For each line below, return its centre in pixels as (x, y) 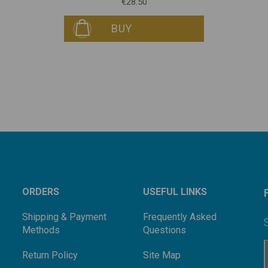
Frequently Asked (179, 217)
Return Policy (50, 255)
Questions (164, 230)
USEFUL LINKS (175, 192)
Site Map (162, 255)
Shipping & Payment (64, 217)
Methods (41, 230)
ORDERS (40, 192)
